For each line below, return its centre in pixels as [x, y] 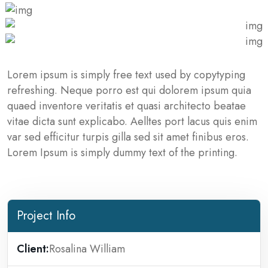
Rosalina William [87, 249]
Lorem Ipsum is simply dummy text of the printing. [122, 153]
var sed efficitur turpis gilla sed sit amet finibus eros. [128, 137]
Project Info [46, 216]
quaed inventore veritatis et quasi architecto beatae [127, 106]
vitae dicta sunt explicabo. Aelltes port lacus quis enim [132, 121]
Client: [33, 249]
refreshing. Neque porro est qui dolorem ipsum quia [129, 90]
